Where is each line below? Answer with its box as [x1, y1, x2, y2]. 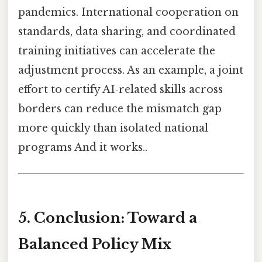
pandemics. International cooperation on [18, 6, 239, 19]
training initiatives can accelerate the [18, 44, 215, 58]
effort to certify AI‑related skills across [18, 83, 223, 96]
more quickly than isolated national [18, 122, 208, 135]
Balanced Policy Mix [18, 236, 171, 253]
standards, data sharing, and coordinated [18, 25, 236, 39]
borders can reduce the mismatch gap [18, 102, 222, 116]
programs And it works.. [18, 141, 147, 154]
